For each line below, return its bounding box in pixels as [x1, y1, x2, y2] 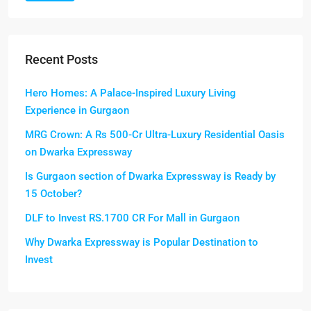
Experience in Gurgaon [25, 104, 129, 117]
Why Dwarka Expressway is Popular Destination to [25, 236, 258, 249]
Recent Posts [25, 52, 98, 67]
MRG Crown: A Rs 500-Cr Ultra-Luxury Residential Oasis [25, 128, 285, 142]
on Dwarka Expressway [25, 146, 132, 159]
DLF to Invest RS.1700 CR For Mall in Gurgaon [25, 212, 239, 225]
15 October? [25, 187, 82, 201]
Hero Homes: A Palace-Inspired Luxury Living [25, 87, 236, 100]
